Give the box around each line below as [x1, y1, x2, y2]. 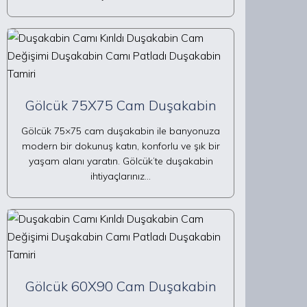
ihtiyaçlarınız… [90, 170, 151, 182]
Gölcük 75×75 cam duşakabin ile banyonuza [21, 125, 221, 137]
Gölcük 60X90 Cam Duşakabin [25, 278, 217, 295]
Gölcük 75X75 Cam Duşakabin [25, 97, 217, 114]
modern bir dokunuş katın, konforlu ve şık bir [21, 140, 220, 152]
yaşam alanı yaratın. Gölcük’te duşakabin [28, 155, 213, 167]
